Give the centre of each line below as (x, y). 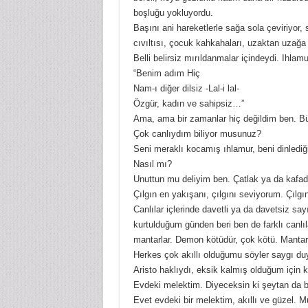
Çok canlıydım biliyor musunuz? (197, 134)
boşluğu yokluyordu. (173, 13)
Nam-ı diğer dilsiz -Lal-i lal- (186, 89)
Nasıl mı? (152, 164)
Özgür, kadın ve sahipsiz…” (188, 104)
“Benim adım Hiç (166, 74)
